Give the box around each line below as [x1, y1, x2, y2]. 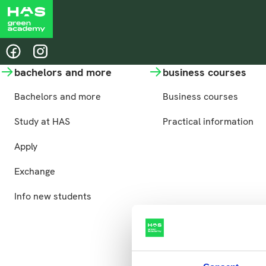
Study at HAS [14, 115, 70, 128]
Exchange [14, 165, 55, 178]
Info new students [14, 190, 91, 203]
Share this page [12, 12, 86, 26]
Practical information [162, 115, 254, 128]
